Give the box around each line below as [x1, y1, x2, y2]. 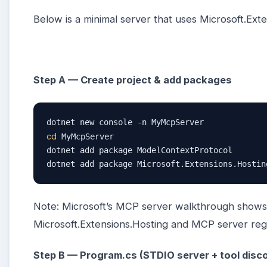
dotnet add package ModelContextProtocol [46, 145, 232, 155]
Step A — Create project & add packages [33, 74, 232, 86]
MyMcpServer [57, 131, 114, 141]
